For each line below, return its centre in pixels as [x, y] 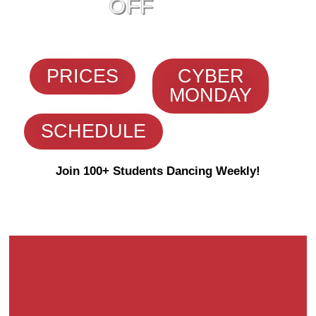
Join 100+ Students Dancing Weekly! [158, 171]
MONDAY [211, 95]
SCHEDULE [93, 131]
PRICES [83, 76]
